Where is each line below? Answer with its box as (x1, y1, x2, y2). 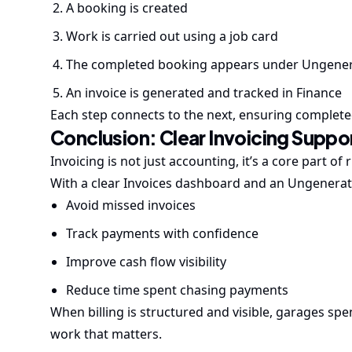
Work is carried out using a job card (66, 27, 278, 45)
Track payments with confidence (66, 225, 258, 242)
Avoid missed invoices (66, 196, 196, 214)
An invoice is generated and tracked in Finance (66, 84, 342, 101)
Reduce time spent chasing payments (66, 281, 288, 299)
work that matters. (50, 325, 162, 343)
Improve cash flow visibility (66, 253, 226, 270)
